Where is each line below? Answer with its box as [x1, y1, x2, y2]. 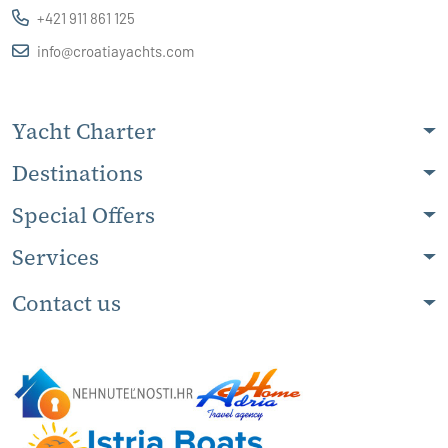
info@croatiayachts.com [37, 41, 194, 60]
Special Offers [12, 199, 155, 230]
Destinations [12, 157, 143, 188]
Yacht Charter [12, 115, 156, 146]
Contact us [12, 287, 121, 318]
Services [12, 241, 99, 272]
